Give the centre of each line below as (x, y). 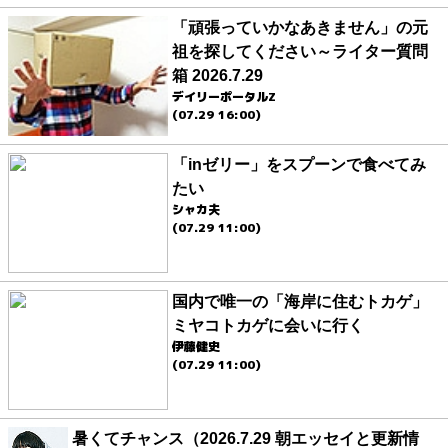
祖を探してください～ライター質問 (300, 52)
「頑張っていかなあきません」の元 (300, 28)
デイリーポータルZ (224, 97)
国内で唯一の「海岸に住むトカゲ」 (300, 302)
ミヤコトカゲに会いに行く (268, 326)
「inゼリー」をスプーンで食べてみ (299, 165)
